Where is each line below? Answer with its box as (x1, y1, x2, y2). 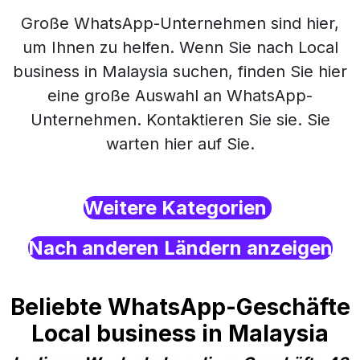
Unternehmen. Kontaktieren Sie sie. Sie (30, 110, 330, 129)
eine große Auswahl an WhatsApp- (47, 86, 313, 105)
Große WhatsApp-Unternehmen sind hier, (21, 14, 339, 33)
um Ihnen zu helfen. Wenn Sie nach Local (22, 38, 338, 57)
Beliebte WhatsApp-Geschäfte (10, 293, 350, 321)
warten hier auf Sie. (105, 134, 255, 153)
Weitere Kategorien (84, 196, 272, 219)
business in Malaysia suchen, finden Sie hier (13, 62, 347, 81)
